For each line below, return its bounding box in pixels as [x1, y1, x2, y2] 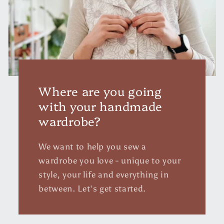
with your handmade [38, 97, 163, 114]
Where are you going [38, 82, 162, 99]
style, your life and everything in [38, 169, 169, 179]
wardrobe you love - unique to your [38, 155, 181, 165]
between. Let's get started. [38, 183, 146, 193]
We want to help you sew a [38, 141, 146, 151]
